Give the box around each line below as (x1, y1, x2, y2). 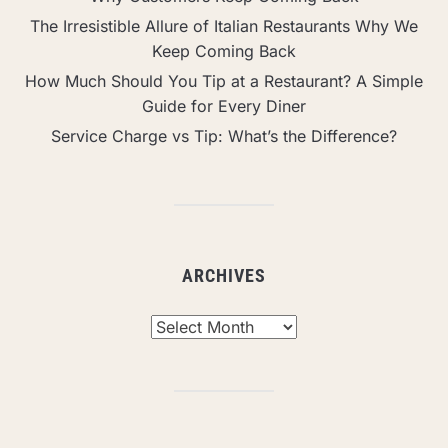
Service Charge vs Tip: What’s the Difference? (51, 125, 397, 146)
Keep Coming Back (152, 40, 296, 61)
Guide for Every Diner (142, 95, 306, 116)
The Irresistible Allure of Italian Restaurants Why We (30, 15, 418, 36)
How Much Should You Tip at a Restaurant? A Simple (25, 70, 423, 91)
